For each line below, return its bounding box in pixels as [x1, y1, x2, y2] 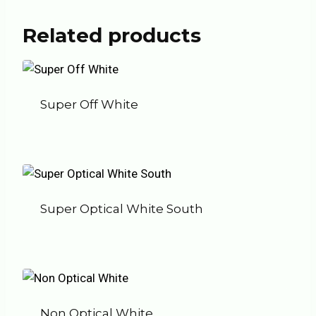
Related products [23, 23, 201, 48]
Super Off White [39, 97, 138, 112]
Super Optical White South [39, 202, 203, 217]
